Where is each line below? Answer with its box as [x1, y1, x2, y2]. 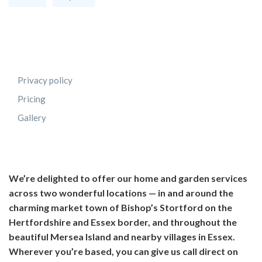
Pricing [18, 94, 46, 105]
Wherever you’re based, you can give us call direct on [9, 246, 238, 257]
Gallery [18, 112, 46, 123]
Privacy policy [18, 75, 73, 86]
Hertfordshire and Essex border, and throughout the [9, 216, 237, 228]
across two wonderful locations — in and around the [9, 187, 233, 199]
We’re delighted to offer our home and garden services [9, 173, 247, 184]
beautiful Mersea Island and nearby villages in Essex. [9, 231, 235, 243]
